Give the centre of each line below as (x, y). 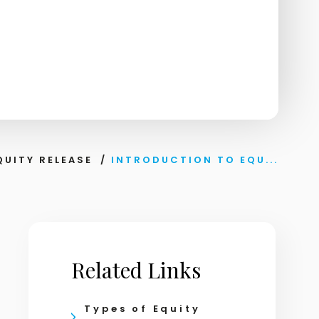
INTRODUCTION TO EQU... (194, 160)
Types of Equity (142, 309)
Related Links (136, 270)
